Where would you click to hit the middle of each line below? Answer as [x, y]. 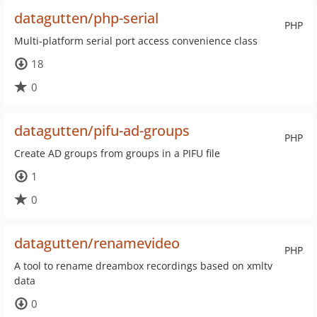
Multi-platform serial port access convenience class [136, 41]
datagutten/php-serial [86, 18]
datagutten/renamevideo [97, 243]
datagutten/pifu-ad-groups [102, 131]
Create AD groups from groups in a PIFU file [117, 153]
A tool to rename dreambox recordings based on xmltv [143, 266]
